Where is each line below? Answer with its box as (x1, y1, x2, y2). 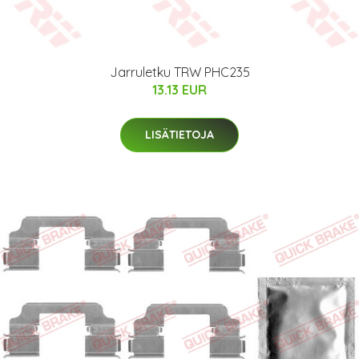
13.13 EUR (152, 81, 207, 98)
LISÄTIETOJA (145, 127, 214, 142)
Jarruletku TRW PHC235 (109, 63, 250, 80)
